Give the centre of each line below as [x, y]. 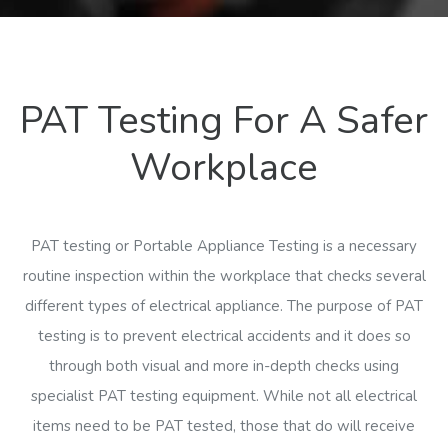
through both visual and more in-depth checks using [224, 366]
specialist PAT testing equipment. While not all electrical [224, 396]
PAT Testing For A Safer [224, 121]
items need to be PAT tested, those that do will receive [224, 426]
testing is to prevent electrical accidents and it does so [224, 336]
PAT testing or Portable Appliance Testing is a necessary [224, 246]
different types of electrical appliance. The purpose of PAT [224, 306]
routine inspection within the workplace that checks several [224, 276]
